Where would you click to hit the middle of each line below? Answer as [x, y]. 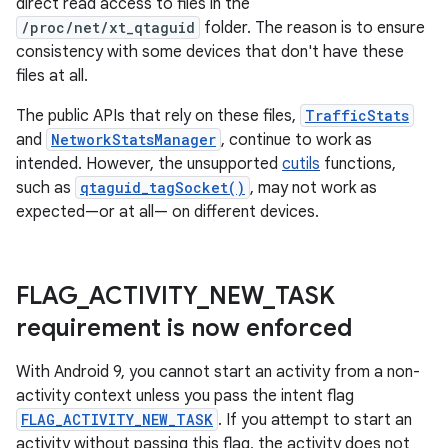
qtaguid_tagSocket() [162, 187]
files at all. [52, 76]
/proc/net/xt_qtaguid [108, 27]
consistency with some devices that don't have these [210, 52]
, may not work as [313, 188]
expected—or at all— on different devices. [167, 212]
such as [45, 188]
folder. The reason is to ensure [312, 28]
